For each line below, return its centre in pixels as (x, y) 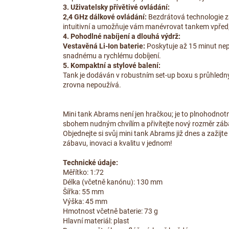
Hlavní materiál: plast (96, 221)
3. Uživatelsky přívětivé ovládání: (116, 7)
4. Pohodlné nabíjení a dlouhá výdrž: (122, 37)
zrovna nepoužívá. (92, 85)
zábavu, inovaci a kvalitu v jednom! (118, 143)
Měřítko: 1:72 (83, 173)
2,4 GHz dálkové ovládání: (105, 17)
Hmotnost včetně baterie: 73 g (110, 211)
